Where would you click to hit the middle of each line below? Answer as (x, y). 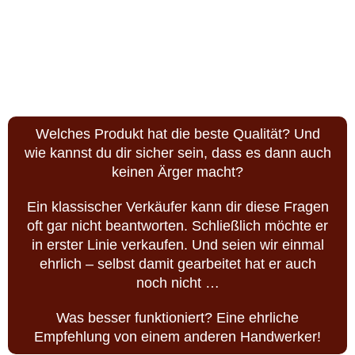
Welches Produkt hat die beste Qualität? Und (177, 63)
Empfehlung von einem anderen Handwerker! (177, 266)
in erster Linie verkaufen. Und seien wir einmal (177, 174)
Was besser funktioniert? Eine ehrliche (177, 247)
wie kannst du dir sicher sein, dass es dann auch (177, 82)
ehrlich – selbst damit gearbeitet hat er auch (177, 193)
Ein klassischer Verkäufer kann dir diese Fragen (177, 136)
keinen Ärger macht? (177, 101)
